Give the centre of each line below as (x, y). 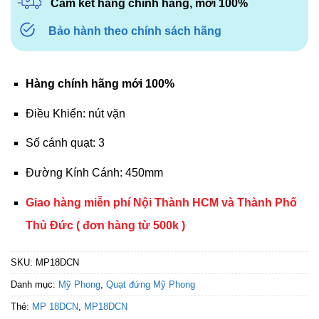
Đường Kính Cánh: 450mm (94, 172)
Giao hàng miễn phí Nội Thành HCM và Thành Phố (161, 202)
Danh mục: (35, 285)
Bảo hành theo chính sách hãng (135, 31)
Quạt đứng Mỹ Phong (151, 285)
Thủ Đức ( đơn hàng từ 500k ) (106, 225)
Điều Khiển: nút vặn (75, 113)
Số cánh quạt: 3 (65, 143)
